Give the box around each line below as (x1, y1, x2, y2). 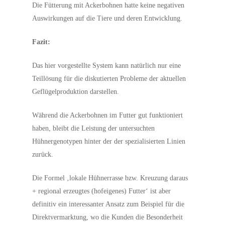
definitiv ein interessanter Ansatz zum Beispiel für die (32, 200, 185, 208)
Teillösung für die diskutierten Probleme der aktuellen (32, 75, 186, 82)
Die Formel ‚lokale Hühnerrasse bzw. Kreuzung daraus (32, 174, 188, 182)
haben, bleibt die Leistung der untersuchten (32, 125, 155, 132)
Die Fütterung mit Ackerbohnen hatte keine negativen (32, 2, 185, 9)
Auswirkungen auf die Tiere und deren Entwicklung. (32, 15, 183, 22)
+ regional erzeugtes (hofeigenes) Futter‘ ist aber (32, 187, 171, 195)
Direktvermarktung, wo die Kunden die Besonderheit (32, 213, 183, 221)
